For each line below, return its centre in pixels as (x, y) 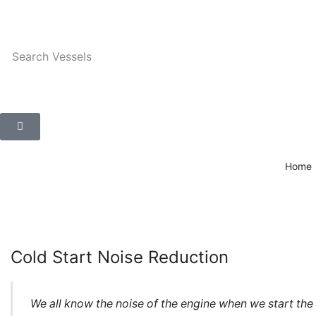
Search (31, 57)
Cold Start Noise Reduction (120, 257)
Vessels (72, 57)
